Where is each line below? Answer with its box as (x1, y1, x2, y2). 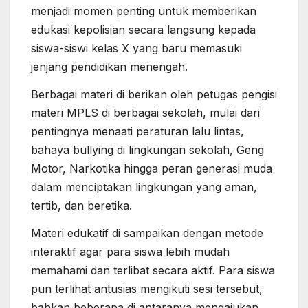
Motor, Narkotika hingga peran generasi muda (31, 161, 272, 175)
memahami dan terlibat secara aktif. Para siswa (31, 263, 275, 277)
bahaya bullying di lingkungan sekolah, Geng (31, 142, 264, 157)
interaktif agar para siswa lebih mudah (31, 244, 230, 258)
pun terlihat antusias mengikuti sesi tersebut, (31, 281, 263, 296)
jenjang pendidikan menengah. (31, 60, 188, 74)
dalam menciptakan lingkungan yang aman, (31, 179, 257, 194)
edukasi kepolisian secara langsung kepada (31, 23, 256, 37)
